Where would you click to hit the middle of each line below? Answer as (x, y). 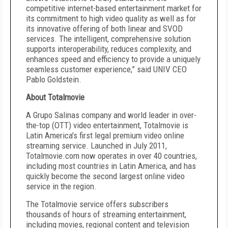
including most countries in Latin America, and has (111, 166)
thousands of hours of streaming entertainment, (106, 214)
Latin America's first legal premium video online (105, 135)
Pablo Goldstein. (54, 79)
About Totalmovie (55, 97)
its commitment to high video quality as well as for (111, 18)
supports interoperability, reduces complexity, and (109, 49)
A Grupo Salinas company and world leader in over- (111, 115)
